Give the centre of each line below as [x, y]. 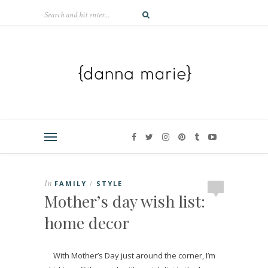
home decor [87, 223]
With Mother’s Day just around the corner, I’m [134, 255]
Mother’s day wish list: [125, 201]
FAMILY [71, 183]
